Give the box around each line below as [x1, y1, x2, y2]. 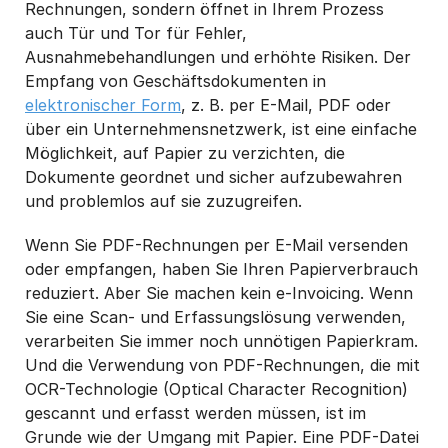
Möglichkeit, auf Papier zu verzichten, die [25, 142, 345, 163]
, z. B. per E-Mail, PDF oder [181, 94, 391, 115]
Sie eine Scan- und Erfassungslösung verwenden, [25, 306, 406, 327]
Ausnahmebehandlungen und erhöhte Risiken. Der [25, 46, 411, 67]
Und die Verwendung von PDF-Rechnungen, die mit [25, 354, 420, 375]
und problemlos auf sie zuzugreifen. [25, 190, 302, 211]
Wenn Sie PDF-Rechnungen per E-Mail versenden [25, 234, 408, 255]
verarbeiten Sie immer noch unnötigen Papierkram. [25, 330, 418, 351]
